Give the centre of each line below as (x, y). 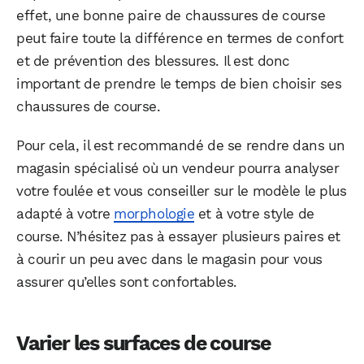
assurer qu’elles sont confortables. (127, 282)
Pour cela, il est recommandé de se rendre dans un (181, 146)
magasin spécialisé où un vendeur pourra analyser (178, 169)
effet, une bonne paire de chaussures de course (171, 16)
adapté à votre (65, 214)
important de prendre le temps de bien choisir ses (179, 84)
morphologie (154, 214)
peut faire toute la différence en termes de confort (180, 39)
